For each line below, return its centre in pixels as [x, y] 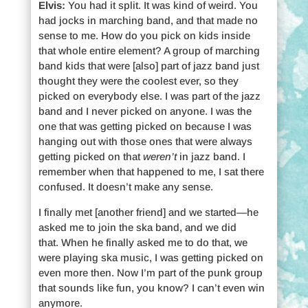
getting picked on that [90, 156]
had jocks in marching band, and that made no [148, 20]
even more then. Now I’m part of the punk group [150, 272]
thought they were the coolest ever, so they [138, 80]
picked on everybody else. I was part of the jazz [149, 96]
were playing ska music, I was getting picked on [151, 257]
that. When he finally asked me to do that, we [143, 242]
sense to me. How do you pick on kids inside [144, 35]
